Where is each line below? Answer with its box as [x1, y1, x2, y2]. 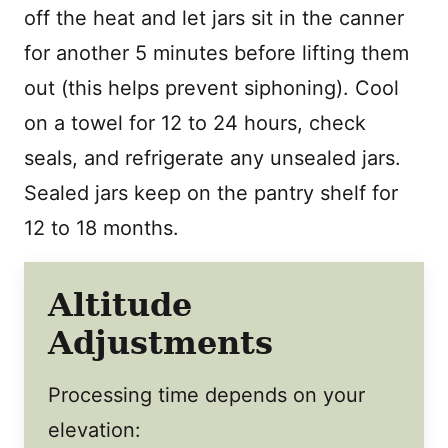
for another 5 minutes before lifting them [24, 40, 409, 65]
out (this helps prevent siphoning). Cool [24, 75, 399, 100]
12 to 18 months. [24, 215, 179, 240]
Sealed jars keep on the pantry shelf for [24, 180, 398, 205]
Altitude [48, 285, 192, 324]
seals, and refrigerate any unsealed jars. [24, 145, 401, 170]
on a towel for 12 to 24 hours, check [24, 110, 366, 135]
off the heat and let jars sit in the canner [24, 5, 404, 30]
